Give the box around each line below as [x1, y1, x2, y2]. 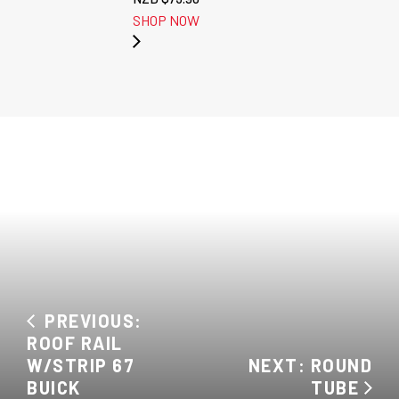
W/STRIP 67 [27, 354, 134, 376]
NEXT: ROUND [248, 354, 372, 376]
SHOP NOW [132, 12, 199, 28]
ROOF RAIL [27, 332, 123, 354]
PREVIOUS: [35, 310, 142, 331]
